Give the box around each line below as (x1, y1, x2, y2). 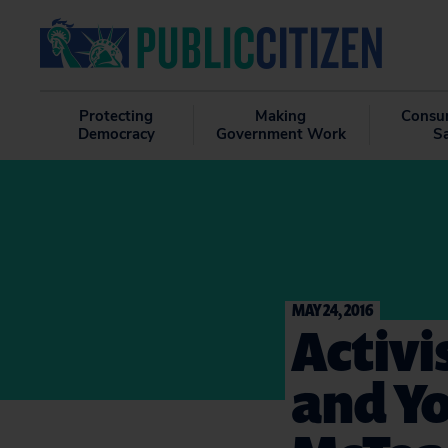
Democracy (77, 124, 155, 144)
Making (255, 106, 307, 126)
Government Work (215, 124, 346, 144)
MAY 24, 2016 (292, 298, 373, 321)
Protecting (79, 106, 154, 126)
